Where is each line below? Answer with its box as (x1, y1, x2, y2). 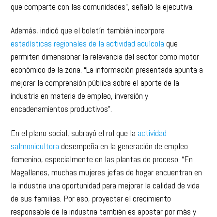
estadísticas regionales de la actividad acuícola (11, 22, 165, 34)
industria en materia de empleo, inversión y (11, 75, 149, 86)
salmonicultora (11, 125, 60, 137)
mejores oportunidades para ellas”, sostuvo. (11, 203, 153, 215)
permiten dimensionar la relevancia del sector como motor (11, 35, 200, 47)
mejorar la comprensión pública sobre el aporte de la (11, 62, 180, 73)
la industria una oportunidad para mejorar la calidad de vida (11, 164, 200, 176)
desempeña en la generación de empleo (59, 125, 188, 137)
